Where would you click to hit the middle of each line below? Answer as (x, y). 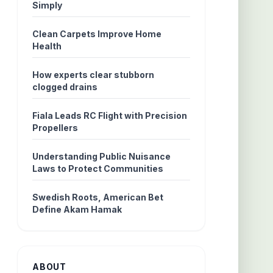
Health (47, 46)
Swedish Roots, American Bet (98, 197)
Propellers (55, 128)
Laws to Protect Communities (98, 168)
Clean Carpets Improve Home (97, 34)
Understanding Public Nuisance (102, 156)
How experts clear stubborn (94, 75)
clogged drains (65, 87)
